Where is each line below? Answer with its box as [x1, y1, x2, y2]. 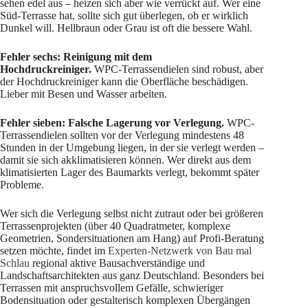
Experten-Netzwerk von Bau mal [108, 244, 252, 256]
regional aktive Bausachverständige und [30, 256, 205, 269]
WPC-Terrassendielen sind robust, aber [91, 63, 263, 75]
